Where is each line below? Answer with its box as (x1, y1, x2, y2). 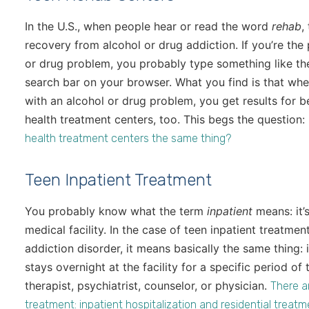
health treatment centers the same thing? (25, 132, 231, 146)
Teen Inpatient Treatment (25, 170, 212, 190)
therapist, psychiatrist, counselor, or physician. (25, 279, 270, 293)
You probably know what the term (25, 204, 207, 219)
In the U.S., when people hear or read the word (25, 19, 272, 34)
